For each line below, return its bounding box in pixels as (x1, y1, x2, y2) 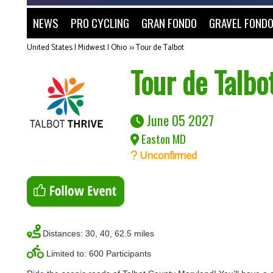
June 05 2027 (144, 110, 214, 130)
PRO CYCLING (71, 14, 129, 32)
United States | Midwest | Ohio (27, 41, 127, 54)
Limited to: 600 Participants (46, 249, 151, 258)
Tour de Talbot (136, 41, 184, 54)
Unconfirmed (137, 147, 197, 165)
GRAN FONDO (141, 14, 197, 32)
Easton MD (139, 130, 186, 147)
